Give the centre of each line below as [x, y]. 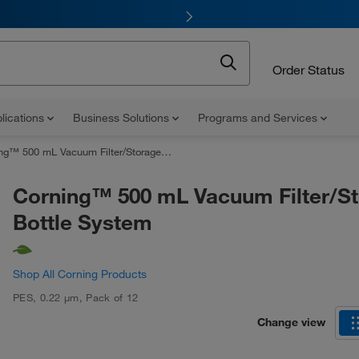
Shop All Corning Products [80, 274]
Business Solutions [123, 118]
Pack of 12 [112, 297]
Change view [291, 322]
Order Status [309, 69]
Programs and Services [259, 118]
